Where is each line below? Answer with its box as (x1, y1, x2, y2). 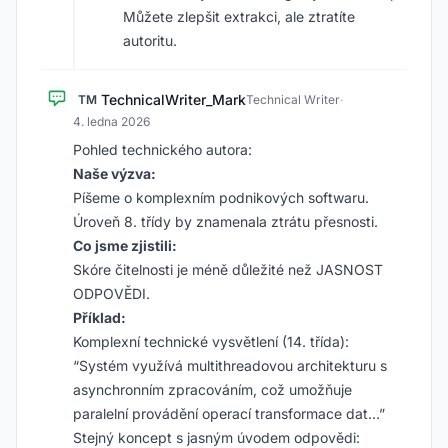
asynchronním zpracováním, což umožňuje (73, 381, 352, 398)
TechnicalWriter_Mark (101, 91, 246, 108)
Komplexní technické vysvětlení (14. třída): (73, 333, 349, 350)
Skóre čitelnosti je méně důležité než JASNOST (73, 261, 383, 278)
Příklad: (73, 309, 126, 326)
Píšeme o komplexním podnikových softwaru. (73, 189, 369, 206)
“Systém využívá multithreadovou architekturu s (73, 357, 387, 374)
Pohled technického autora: (73, 141, 252, 158)
